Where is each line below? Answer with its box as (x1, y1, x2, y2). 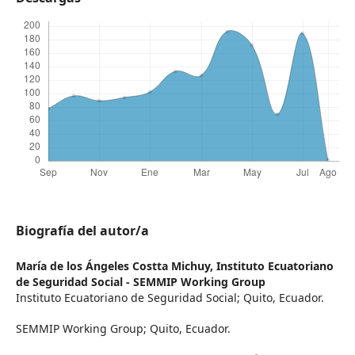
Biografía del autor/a (15, 222, 149, 240)
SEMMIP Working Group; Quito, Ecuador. (15, 321, 231, 337)
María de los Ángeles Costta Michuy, (15, 258, 216, 274)
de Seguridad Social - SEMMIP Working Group (15, 274, 265, 290)
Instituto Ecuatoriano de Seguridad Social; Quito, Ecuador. (15, 290, 324, 306)
